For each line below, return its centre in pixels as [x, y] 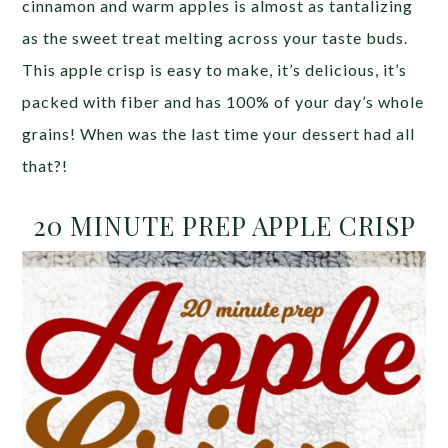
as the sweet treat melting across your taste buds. [215, 37]
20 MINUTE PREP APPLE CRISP [224, 225]
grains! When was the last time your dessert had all [219, 133]
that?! [45, 165]
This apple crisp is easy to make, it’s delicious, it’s [215, 69]
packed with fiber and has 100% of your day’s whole [223, 101]
